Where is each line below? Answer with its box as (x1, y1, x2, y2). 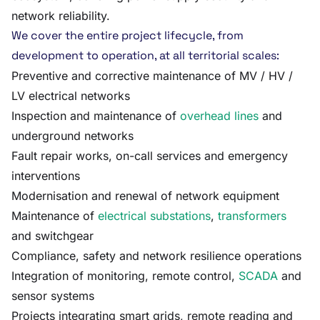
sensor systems (11, 289, 94, 303)
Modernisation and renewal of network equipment (11, 189, 279, 203)
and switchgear (11, 229, 94, 243)
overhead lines (180, 109, 259, 123)
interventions (11, 169, 80, 183)
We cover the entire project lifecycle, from (11, 28, 244, 43)
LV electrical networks (11, 89, 130, 103)
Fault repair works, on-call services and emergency (11, 149, 288, 163)
